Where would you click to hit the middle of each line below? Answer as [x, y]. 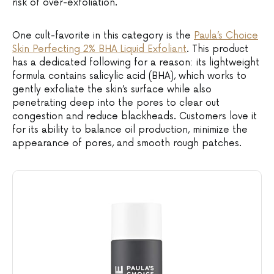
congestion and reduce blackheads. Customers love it [135, 116]
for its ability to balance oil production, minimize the [130, 130]
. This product [217, 49]
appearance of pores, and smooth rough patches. [127, 143]
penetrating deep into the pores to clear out [116, 103]
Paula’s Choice [226, 35]
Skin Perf [32, 49]
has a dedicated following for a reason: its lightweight [136, 62]
